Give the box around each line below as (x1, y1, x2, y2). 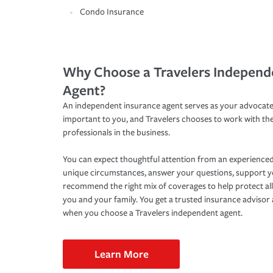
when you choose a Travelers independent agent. (63, 208, 243, 219)
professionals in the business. (63, 127, 170, 138)
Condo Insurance (80, 7, 144, 18)
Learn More (94, 247, 149, 261)
